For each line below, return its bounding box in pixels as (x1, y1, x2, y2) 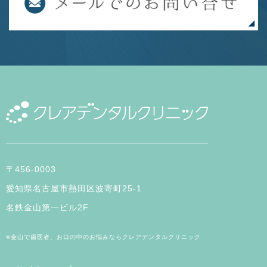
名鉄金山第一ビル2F (6, 202, 89, 212)
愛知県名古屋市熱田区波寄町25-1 (6, 183, 142, 193)
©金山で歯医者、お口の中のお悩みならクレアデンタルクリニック (6, 233, 201, 240)
